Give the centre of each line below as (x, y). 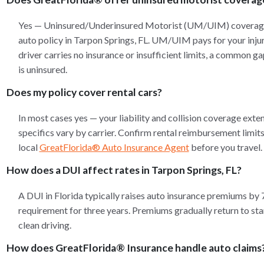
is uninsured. (42, 69)
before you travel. (225, 147)
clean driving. (44, 225)
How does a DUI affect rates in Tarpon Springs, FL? (124, 170)
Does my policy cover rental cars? (84, 92)
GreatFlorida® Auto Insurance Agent (114, 147)
